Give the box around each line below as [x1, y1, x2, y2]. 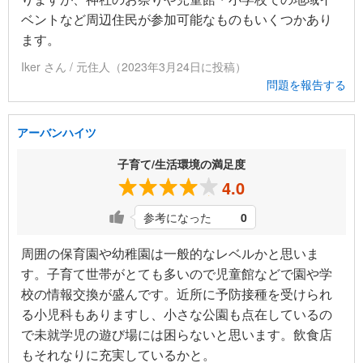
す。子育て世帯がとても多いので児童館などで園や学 [21, 264, 332, 284]
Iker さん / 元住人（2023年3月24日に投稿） [21, 58, 246, 75]
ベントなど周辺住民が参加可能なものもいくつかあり [21, 10, 332, 29]
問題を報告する [267, 76, 346, 93]
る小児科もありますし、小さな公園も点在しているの [21, 305, 332, 324]
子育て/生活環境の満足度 [117, 156, 246, 173]
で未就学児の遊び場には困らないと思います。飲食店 [21, 325, 332, 344]
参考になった [143, 209, 211, 226]
